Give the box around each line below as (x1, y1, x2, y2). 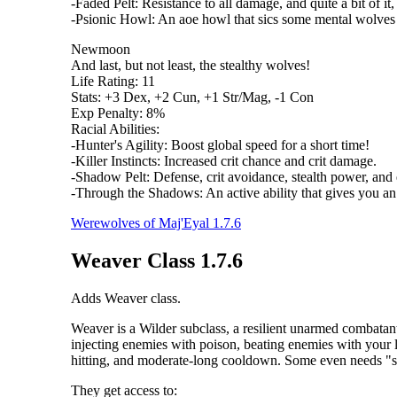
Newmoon (71, 42, 130, 58)
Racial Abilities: (71, 121, 160, 137)
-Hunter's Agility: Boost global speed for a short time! (71, 137, 370, 153)
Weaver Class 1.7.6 (71, 249, 243, 273)
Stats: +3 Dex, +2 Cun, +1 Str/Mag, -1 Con (71, 90, 314, 105)
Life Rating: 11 (71, 74, 155, 90)
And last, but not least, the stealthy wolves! (71, 58, 310, 74)
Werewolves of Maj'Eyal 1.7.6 (71, 215, 241, 231)
